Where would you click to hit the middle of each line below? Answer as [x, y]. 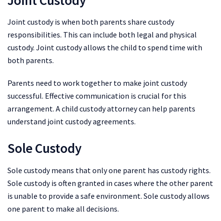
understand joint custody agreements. [72, 122]
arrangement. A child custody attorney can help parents [101, 109]
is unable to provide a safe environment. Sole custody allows [109, 196]
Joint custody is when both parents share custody [91, 22]
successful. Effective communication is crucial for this [97, 96]
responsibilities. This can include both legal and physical [102, 35]
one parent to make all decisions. [63, 208]
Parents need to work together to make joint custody [97, 83]
